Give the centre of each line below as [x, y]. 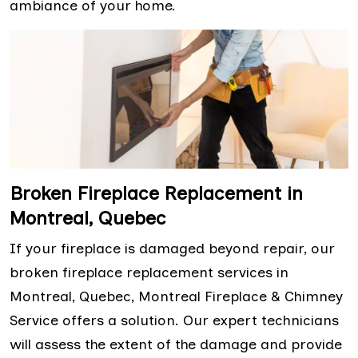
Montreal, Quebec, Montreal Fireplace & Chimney [176, 297]
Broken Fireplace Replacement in [156, 193]
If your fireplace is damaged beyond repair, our [172, 249]
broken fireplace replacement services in [149, 273]
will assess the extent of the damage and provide [176, 345]
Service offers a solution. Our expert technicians [174, 321]
